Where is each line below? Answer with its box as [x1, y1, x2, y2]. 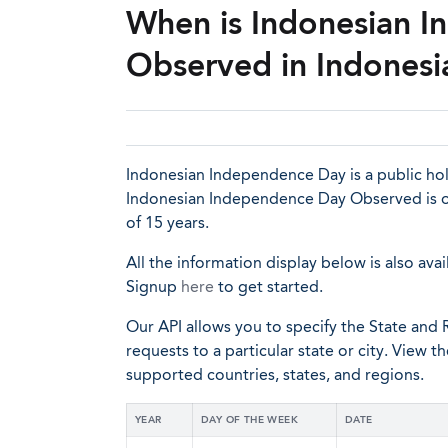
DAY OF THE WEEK [201, 414, 298, 426]
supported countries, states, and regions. [126, 365, 424, 384]
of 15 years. [126, 213, 209, 232]
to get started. [214, 277, 323, 296]
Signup [126, 277, 181, 296]
